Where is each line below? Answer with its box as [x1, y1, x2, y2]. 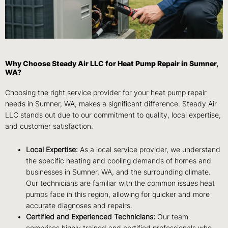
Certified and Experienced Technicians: [26, 212, 156, 221]
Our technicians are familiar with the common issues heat [26, 179, 215, 187]
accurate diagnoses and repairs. [26, 201, 133, 210]
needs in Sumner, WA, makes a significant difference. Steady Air [5, 99, 217, 108]
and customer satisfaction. [5, 122, 93, 130]
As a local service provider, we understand [78, 145, 221, 154]
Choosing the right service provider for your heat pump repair [5, 88, 207, 97]
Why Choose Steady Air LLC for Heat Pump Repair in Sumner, [5, 59, 218, 68]
